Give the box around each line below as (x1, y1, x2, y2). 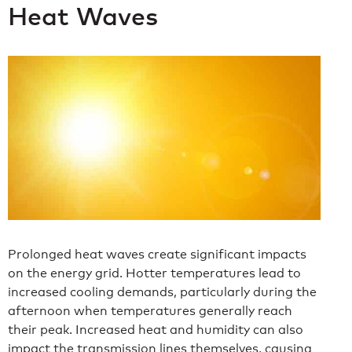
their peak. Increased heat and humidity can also (8, 321, 303, 337)
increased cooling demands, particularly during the (8, 284, 317, 299)
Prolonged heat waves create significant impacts (8, 246, 306, 262)
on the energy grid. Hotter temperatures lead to (8, 265, 301, 280)
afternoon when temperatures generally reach (8, 302, 292, 318)
